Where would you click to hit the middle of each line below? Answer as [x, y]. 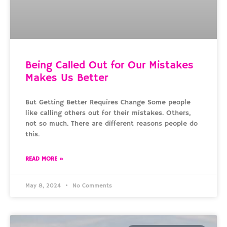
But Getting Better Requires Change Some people [108, 102]
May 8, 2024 [44, 185]
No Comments [91, 185]
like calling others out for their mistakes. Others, [108, 113]
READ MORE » [44, 159]
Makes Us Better [67, 78]
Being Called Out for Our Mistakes [109, 65]
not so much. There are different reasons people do [111, 123]
